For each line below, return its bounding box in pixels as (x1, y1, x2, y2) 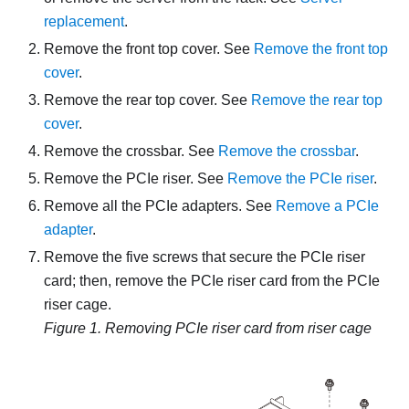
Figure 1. (44, 320, 105, 336)
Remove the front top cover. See (44, 40, 254, 57)
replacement (44, 13, 124, 29)
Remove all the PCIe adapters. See (44, 197, 276, 214)
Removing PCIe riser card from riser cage (105, 320, 372, 336)
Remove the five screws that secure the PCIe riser (44, 248, 365, 265)
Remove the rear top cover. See (44, 91, 251, 108)
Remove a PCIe (276, 197, 379, 214)
